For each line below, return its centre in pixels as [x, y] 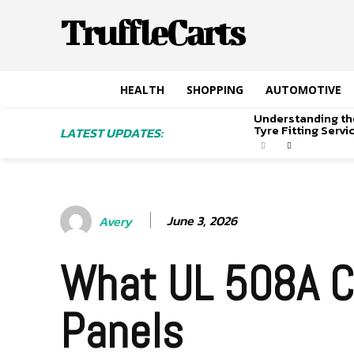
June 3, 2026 [202, 220]
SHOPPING [215, 90]
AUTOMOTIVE [303, 90]
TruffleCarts [152, 32]
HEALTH [142, 90]
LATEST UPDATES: [111, 133]
